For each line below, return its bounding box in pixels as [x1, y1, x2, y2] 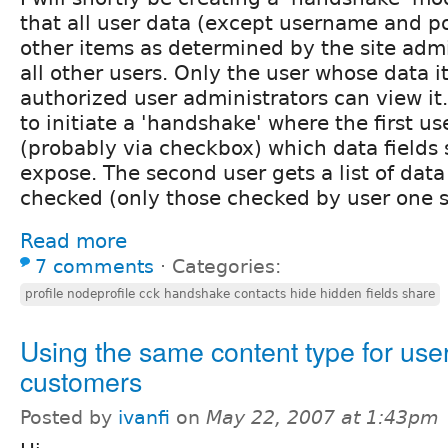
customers [20, 361, 142, 401]
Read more [20, 229, 127, 254]
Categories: [172, 256, 281, 278]
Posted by [20, 407, 118, 429]
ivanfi [118, 407, 170, 429]
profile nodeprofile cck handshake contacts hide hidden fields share [25, 287, 435, 302]
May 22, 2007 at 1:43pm [206, 407, 439, 429]
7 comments [35, 256, 154, 278]
